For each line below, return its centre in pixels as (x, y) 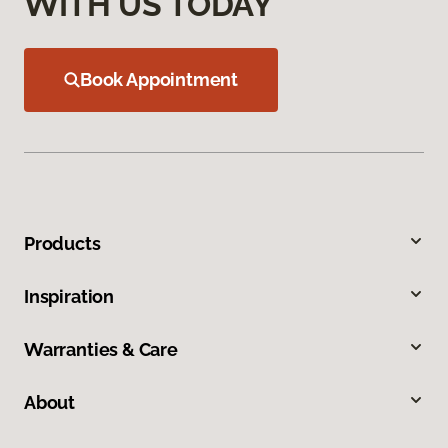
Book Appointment (159, 80)
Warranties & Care (101, 350)
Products (62, 244)
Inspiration (69, 297)
